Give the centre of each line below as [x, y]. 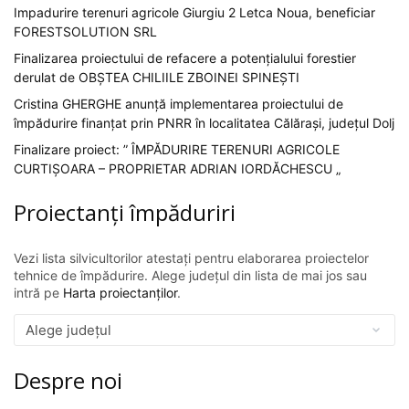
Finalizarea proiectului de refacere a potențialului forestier [185, 58]
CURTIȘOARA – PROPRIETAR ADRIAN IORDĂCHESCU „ [177, 168]
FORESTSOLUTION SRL [85, 31]
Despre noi [68, 380]
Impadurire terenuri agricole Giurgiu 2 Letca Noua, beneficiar [194, 12]
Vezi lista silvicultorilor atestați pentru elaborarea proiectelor [191, 257]
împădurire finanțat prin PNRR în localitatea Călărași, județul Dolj [204, 122]
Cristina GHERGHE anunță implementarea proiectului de [178, 103]
